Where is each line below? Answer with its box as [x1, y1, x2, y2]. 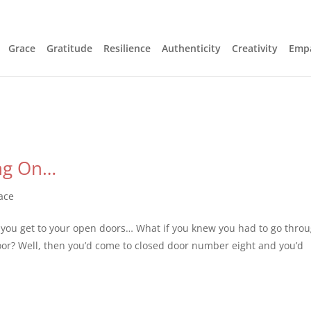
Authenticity [162, 42, 221, 55]
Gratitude [47, 42, 92, 55]
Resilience [103, 42, 151, 55]
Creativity [232, 42, 278, 55]
